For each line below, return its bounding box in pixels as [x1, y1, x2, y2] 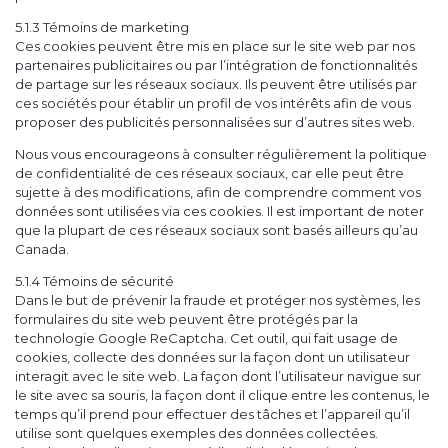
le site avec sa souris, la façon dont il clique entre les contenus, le [15, 387, 430, 404]
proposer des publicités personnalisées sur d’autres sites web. [15, 114, 415, 131]
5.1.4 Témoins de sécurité [15, 273, 174, 290]
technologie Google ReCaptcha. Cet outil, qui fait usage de [15, 330, 398, 347]
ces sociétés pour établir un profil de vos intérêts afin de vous [15, 95, 411, 112]
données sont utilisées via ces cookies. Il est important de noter [15, 203, 424, 220]
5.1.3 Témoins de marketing [15, 19, 189, 36]
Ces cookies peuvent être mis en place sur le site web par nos [15, 38, 415, 55]
